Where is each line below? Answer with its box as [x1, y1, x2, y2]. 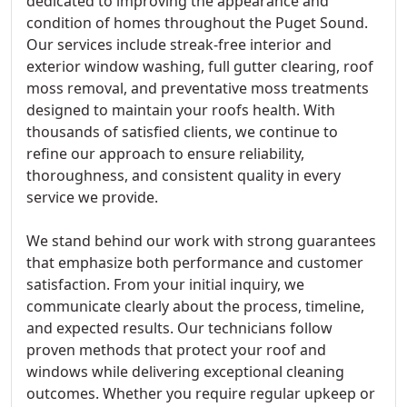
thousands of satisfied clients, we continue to [26, 122, 338, 142]
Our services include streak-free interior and [26, 35, 332, 55]
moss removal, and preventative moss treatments [26, 78, 369, 98]
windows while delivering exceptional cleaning [26, 362, 344, 382]
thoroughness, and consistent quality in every [26, 165, 341, 185]
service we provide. [26, 187, 158, 207]
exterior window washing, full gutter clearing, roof [26, 56, 373, 76]
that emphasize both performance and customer [26, 253, 363, 273]
